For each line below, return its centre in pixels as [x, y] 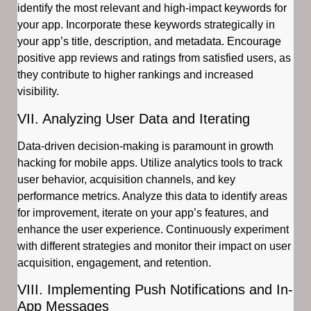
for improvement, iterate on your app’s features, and [143, 212]
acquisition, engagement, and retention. [114, 262]
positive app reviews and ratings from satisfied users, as [154, 58]
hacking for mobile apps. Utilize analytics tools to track [150, 162]
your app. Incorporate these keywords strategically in [146, 25]
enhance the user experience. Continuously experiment [153, 229]
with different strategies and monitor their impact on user [154, 246]
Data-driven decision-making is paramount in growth [145, 146]
